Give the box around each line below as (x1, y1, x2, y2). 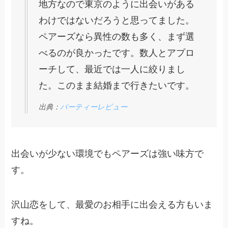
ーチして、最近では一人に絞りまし (39, 64, 186, 74)
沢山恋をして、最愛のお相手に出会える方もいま (11, 199, 213, 210)
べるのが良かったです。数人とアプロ (39, 47, 195, 58)
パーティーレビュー (60, 103, 128, 111)
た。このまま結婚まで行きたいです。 (39, 80, 195, 91)
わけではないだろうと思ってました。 (39, 15, 195, 25)
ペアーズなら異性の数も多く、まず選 (39, 31, 195, 42)
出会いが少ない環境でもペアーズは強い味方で (11, 149, 204, 159)
